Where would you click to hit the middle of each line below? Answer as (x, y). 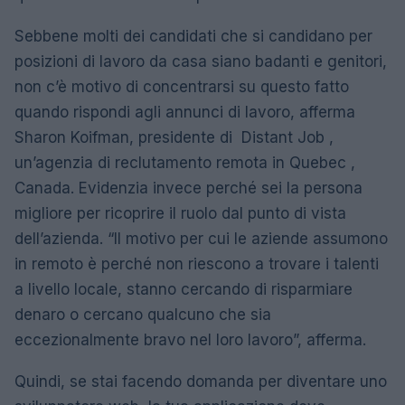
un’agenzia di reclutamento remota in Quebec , (185, 162)
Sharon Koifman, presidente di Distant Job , (174, 137)
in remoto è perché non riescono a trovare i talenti (197, 264)
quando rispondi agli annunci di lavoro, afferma (185, 112)
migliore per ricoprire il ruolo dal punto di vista (180, 213)
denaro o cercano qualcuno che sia (143, 314)
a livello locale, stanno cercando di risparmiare (184, 289)
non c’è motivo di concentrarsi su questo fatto (182, 86)
